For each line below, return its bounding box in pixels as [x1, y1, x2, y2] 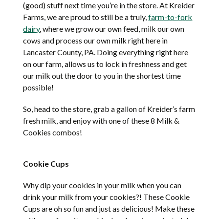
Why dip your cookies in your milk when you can [23, 180, 182, 190]
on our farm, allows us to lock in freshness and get [23, 59, 187, 69]
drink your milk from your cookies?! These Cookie [23, 192, 190, 202]
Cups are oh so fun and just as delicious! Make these [23, 204, 195, 214]
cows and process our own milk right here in [23, 36, 168, 45]
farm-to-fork [148, 12, 193, 22]
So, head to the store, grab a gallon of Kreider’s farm [23, 104, 196, 114]
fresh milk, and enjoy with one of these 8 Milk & [23, 116, 180, 126]
